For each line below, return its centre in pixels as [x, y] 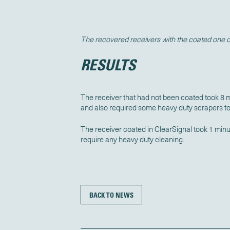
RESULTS [108, 64]
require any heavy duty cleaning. [132, 139]
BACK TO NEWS [111, 195]
